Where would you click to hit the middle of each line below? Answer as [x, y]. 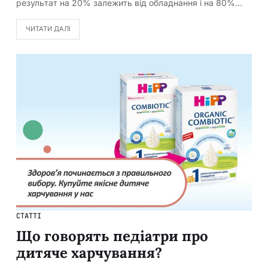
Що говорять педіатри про [112, 236]
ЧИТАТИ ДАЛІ [48, 29]
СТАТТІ [29, 216]
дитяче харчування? [89, 253]
